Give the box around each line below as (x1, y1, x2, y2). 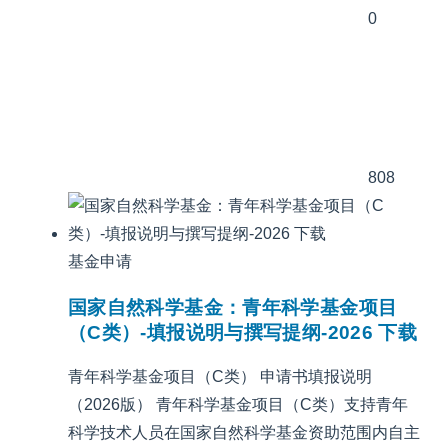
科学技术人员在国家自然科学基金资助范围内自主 (68, 424, 420, 442)
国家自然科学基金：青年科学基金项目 (68, 296, 398, 318)
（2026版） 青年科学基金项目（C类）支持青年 (68, 396, 408, 414)
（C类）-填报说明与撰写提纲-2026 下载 (68, 321, 418, 343)
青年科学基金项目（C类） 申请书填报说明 (68, 368, 372, 386)
